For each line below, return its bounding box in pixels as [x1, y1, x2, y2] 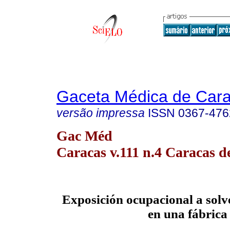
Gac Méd [56, 127, 112, 144]
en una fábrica [147, 207, 227, 221]
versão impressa [56, 106, 145, 120]
